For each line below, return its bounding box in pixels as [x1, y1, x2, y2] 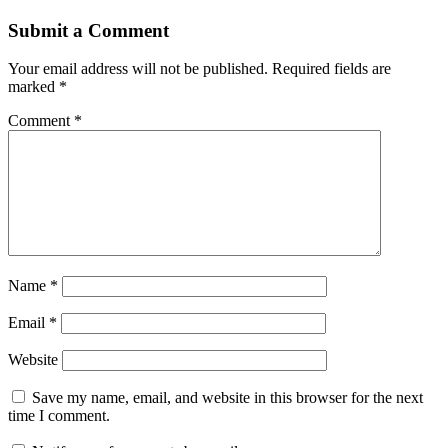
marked [8, 78, 59, 96]
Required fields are [272, 60, 391, 78]
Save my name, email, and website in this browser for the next [32, 389, 423, 407]
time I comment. [8, 407, 110, 425]
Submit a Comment [8, 19, 169, 41]
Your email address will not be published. [8, 60, 268, 78]
